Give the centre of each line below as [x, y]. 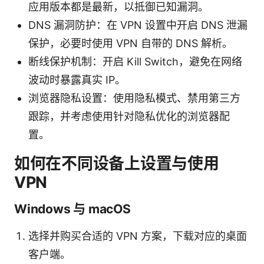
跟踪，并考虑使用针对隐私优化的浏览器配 [129, 116]
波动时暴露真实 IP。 [77, 80]
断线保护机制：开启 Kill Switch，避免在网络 [135, 61]
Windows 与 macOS [72, 209]
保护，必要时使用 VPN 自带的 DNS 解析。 [131, 43]
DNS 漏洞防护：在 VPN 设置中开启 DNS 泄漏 [138, 25]
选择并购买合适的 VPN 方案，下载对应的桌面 [138, 236]
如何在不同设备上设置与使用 [117, 163]
